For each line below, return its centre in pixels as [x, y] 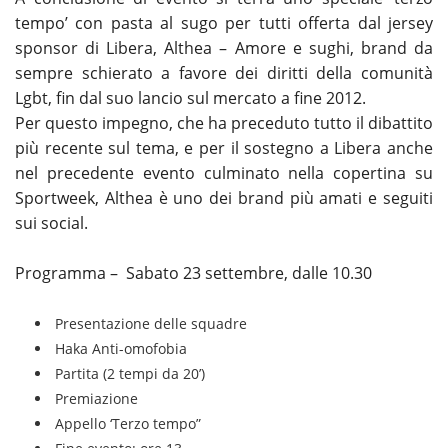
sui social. [51, 222]
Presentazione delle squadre [151, 324]
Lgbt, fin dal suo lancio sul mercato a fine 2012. [190, 97]
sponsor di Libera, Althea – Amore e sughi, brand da [224, 47]
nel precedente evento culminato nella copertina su [224, 172]
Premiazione [96, 399]
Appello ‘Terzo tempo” [128, 424]
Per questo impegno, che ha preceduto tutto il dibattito [224, 122]
